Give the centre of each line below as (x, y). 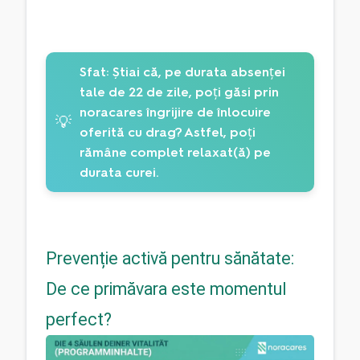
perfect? (79, 319)
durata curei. (119, 173)
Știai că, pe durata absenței (197, 72)
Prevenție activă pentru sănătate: (170, 258)
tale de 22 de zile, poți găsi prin (179, 92)
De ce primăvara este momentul (166, 288)
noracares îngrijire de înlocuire (175, 112)
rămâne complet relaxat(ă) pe (175, 153)
